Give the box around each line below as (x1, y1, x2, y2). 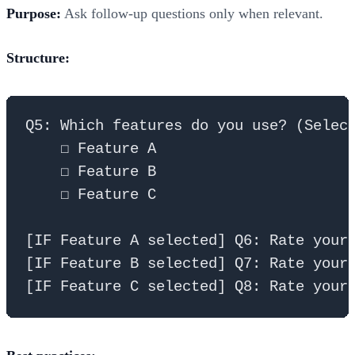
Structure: (6, 49, 70, 66)
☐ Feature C (25, 185, 156, 204)
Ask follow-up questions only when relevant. (61, 5, 323, 21)
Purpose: (6, 5, 61, 21)
